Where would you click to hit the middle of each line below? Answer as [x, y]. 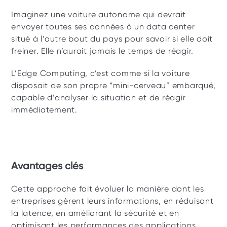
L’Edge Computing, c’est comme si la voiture [101, 73]
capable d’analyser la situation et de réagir [99, 98]
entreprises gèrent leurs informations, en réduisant [112, 201]
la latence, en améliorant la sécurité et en [95, 213]
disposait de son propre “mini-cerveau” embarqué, [113, 85]
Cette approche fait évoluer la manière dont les [108, 189]
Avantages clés [49, 166]
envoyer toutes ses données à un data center [103, 27]
